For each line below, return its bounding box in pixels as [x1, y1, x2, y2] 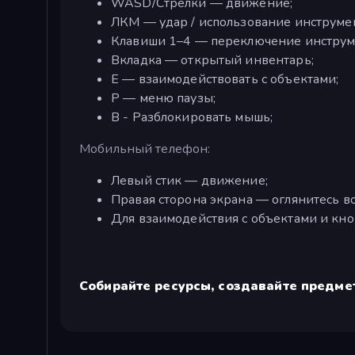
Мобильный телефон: [79, 140, 211, 158]
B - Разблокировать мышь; [111, 109, 273, 127]
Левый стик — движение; [111, 172, 268, 190]
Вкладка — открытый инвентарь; [111, 52, 314, 70]
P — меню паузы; [111, 90, 216, 108]
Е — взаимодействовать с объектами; [111, 71, 339, 89]
